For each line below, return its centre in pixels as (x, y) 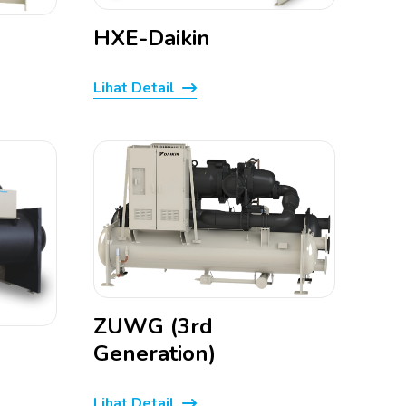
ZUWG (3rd (153, 326)
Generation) (155, 353)
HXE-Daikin (152, 38)
